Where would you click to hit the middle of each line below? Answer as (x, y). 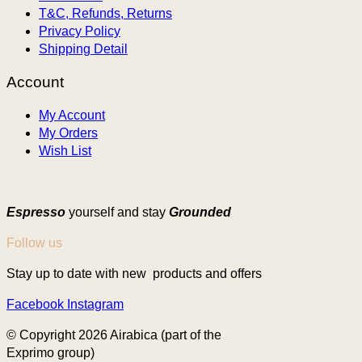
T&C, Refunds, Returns (105, 14)
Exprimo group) (51, 352)
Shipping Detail (83, 49)
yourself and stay (117, 212)
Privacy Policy (80, 32)
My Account (72, 115)
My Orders (68, 133)
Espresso (36, 212)
